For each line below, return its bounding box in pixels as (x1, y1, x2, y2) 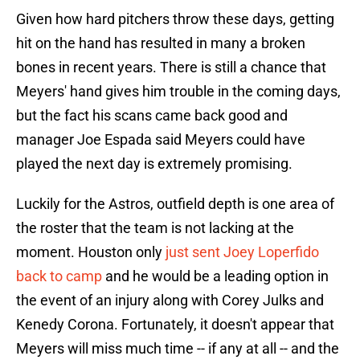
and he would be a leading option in (102, 268, 329, 285)
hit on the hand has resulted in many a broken (16, 35, 305, 52)
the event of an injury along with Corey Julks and (16, 292, 324, 309)
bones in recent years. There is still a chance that (16, 59, 326, 76)
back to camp (16, 268, 102, 285)
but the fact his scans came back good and (16, 107, 288, 125)
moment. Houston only (16, 243, 166, 261)
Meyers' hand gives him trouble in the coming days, (16, 83, 341, 100)
